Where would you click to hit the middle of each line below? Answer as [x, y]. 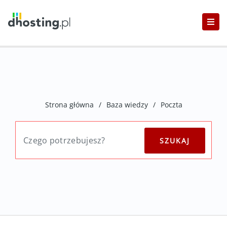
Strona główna [69, 105]
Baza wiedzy [127, 105]
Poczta [171, 105]
